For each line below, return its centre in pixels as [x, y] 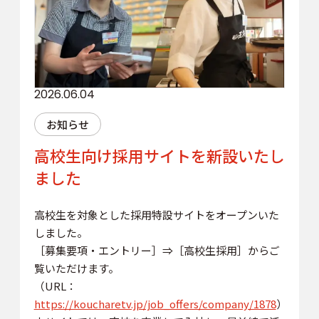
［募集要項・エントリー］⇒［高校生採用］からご [157, 250]
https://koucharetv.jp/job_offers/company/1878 [155, 303]
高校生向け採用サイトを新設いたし [159, 155]
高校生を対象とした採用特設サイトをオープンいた [156, 214]
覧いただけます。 [76, 268]
